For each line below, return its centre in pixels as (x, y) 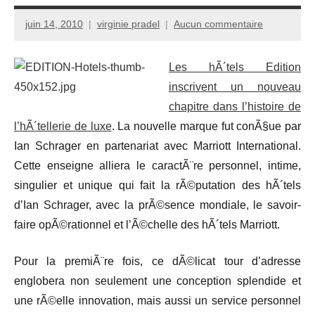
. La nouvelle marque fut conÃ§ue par (206, 126)
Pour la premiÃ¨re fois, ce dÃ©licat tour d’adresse (157, 261)
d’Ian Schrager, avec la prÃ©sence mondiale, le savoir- (157, 205)
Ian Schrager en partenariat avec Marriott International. (157, 146)
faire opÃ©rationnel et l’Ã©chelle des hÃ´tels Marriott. (147, 224)
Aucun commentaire (218, 24)
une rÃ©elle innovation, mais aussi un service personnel (157, 300)
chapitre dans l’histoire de (235, 106)
